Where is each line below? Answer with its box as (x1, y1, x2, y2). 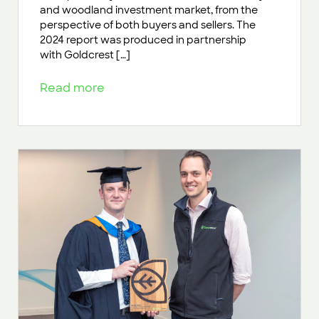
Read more (40, 80, 110, 95)
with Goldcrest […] (40, 48, 130, 61)
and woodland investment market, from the (40, 3, 258, 16)
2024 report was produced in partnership (40, 33, 246, 46)
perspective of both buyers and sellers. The (40, 18, 256, 31)
